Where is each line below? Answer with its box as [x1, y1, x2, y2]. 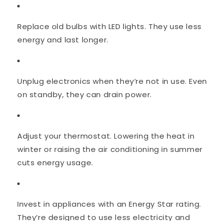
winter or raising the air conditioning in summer [17, 144, 203, 155]
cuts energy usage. [17, 157, 93, 168]
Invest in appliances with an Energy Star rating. [17, 199, 201, 210]
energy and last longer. [17, 35, 109, 45]
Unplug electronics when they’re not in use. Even [17, 76, 207, 87]
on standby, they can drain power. [17, 89, 152, 100]
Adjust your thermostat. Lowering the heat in [17, 131, 195, 142]
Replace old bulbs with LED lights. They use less [17, 21, 202, 32]
